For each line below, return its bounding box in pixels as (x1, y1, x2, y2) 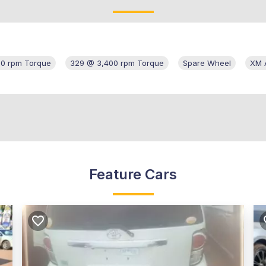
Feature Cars (89, 166, 177, 183)
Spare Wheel (183, 58, 231, 68)
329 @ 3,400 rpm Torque (70, 58, 164, 68)
